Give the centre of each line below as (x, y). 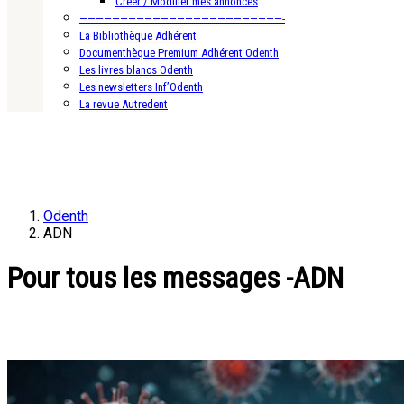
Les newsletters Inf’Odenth (141, 87)
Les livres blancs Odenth (136, 69)
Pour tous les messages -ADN (175, 278)
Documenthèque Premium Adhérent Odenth (179, 52)
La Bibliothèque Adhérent (138, 35)
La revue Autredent (124, 104)
